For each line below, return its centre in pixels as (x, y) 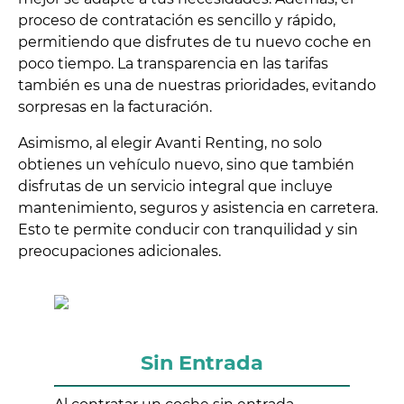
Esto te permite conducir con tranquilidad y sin (188, 230)
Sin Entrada (202, 363)
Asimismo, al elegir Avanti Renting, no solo (170, 143)
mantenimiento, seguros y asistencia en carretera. (198, 208)
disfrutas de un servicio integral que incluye (175, 187)
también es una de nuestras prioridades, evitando (197, 86)
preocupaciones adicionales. (119, 252)
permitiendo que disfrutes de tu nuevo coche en (195, 42)
